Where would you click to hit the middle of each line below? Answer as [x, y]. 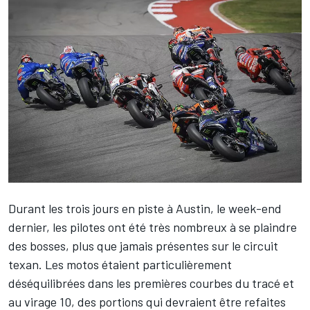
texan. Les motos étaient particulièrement [120, 264]
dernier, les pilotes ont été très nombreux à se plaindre [153, 227]
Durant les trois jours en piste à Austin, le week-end [145, 208]
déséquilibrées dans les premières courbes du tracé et [151, 283]
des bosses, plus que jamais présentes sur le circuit [143, 245]
